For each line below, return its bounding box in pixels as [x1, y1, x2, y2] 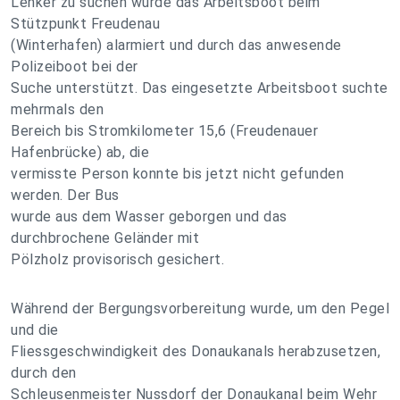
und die [11, 321, 59, 338]
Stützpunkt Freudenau [11, 15, 160, 32]
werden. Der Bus [11, 187, 120, 204]
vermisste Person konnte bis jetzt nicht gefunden [11, 165, 344, 182]
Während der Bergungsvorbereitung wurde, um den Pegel [11, 300, 389, 317]
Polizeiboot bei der [11, 58, 138, 75]
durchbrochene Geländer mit [11, 229, 199, 246]
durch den [11, 364, 77, 381]
